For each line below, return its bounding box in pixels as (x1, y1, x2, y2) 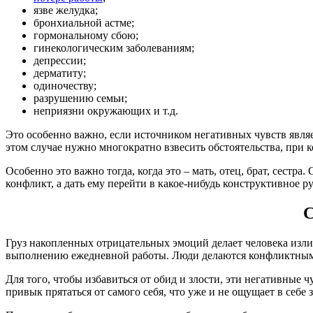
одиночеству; (34, 80, 96, 92)
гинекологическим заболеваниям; (34, 42, 194, 54)
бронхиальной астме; (34, 17, 134, 29)
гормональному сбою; (34, 29, 138, 41)
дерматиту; (34, 67, 86, 79)
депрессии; (34, 54, 86, 66)
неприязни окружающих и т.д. (34, 105, 178, 117)
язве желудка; (34, 4, 98, 16)
